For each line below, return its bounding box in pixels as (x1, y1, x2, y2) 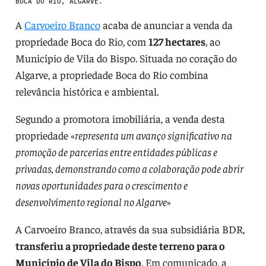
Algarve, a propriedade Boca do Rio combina (15, 67, 208, 81)
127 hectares (148, 34, 205, 48)
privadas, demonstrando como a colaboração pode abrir (15, 161, 243, 175)
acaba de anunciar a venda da (100, 17, 233, 31)
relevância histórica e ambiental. (15, 84, 159, 98)
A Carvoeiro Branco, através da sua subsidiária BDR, (15, 221, 245, 236)
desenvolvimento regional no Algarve (15, 194, 167, 208)
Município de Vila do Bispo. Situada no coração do (15, 50, 237, 65)
